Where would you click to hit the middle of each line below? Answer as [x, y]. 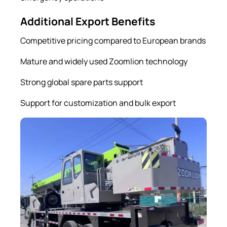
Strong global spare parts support [82, 82]
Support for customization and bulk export [98, 103]
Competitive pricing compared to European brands [113, 40]
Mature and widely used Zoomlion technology [104, 61]
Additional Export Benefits [88, 21]
